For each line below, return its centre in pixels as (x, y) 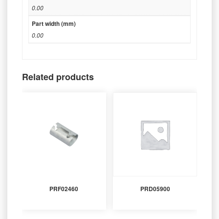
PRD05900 (155, 188)
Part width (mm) (54, 24)
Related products (58, 77)
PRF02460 (64, 188)
